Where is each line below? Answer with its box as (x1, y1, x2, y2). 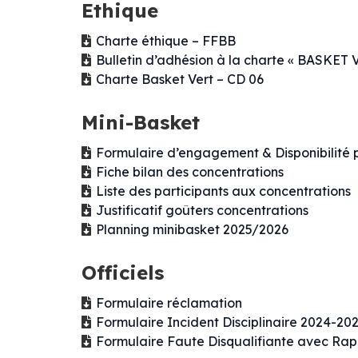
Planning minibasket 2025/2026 (96, 221, 288, 238)
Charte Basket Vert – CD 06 (96, 71, 264, 88)
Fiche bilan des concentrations (96, 164, 284, 181)
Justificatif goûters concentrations (96, 202, 308, 219)
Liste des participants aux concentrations (96, 183, 351, 200)
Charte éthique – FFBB (96, 33, 236, 50)
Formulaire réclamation (96, 295, 242, 312)
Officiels (82, 261, 164, 285)
